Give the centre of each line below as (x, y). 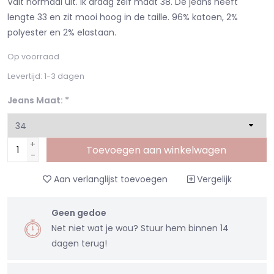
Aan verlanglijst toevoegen (109, 180)
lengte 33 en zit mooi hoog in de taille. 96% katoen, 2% (123, 17)
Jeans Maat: (36, 101)
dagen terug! (79, 244)
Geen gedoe (79, 213)
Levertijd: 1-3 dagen (46, 76)
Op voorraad (33, 57)
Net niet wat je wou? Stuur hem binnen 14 (140, 228)
